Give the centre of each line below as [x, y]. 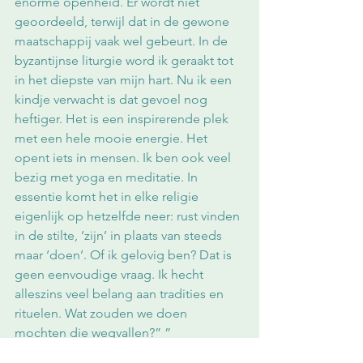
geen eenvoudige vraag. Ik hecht [111, 275]
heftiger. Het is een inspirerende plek [123, 119]
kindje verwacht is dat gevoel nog [113, 100]
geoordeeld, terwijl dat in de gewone [124, 22]
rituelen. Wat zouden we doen [102, 314]
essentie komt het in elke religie [108, 197]
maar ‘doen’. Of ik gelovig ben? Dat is [125, 255]
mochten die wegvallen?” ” [93, 333]
